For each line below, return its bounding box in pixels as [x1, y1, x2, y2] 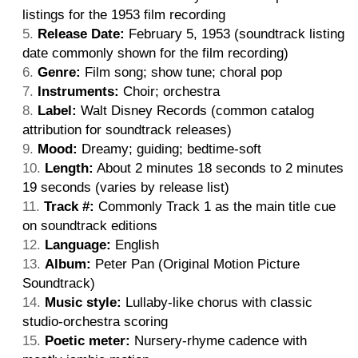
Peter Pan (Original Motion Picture [91, 256, 300, 272]
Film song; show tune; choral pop [81, 64, 282, 80]
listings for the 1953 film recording [22, 6, 225, 22]
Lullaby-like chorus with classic [121, 294, 312, 310]
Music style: [45, 294, 121, 310]
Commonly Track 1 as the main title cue [94, 198, 336, 214]
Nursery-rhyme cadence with [130, 332, 307, 348]
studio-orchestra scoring [22, 313, 168, 329]
